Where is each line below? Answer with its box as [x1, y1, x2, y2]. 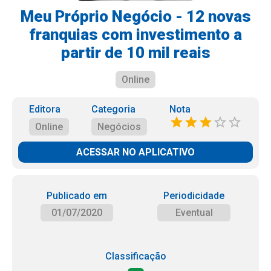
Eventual [175, 207, 213, 218]
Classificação [105, 250, 166, 262]
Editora [29, 103, 61, 115]
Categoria [91, 103, 135, 115]
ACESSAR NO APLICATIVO [76, 146, 195, 158]
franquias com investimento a [29, 25, 242, 44]
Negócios [97, 121, 141, 132]
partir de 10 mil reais [60, 44, 211, 62]
